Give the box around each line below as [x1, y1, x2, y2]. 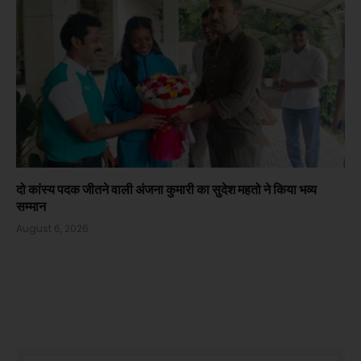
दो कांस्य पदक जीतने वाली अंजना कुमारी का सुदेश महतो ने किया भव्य [16, 180, 317, 197]
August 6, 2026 [16, 221, 89, 235]
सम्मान [16, 197, 46, 214]
